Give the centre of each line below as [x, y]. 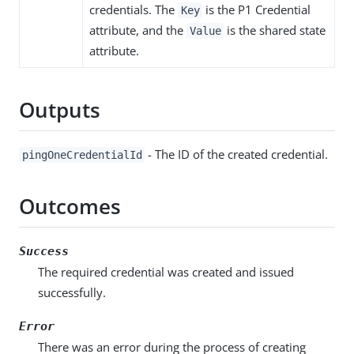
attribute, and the [138, 30]
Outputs [60, 110]
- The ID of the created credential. [237, 154]
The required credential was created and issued [166, 271]
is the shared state [275, 30]
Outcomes [70, 207]
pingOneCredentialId [82, 154]
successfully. [72, 292]
